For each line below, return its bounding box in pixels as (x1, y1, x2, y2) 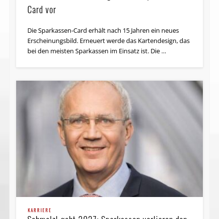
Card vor (27, 2, 57, 16)
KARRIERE (28, 207, 52, 214)
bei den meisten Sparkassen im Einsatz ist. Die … (27, 46, 167, 55)
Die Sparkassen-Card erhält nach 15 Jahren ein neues (27, 25, 179, 35)
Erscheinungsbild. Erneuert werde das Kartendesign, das (27, 36, 190, 45)
